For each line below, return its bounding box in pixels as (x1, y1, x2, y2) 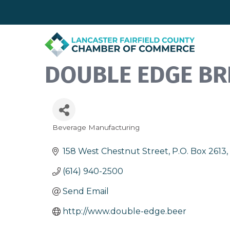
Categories (52, 129, 102, 142)
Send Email (63, 186, 109, 197)
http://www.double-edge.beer (63, 206, 186, 217)
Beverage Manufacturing (52, 123, 140, 132)
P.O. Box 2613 (172, 146, 226, 157)
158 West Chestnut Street (63, 146, 168, 157)
